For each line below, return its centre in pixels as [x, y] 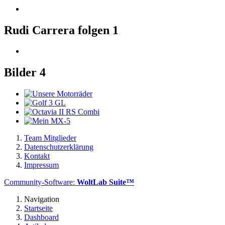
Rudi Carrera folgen [58, 30]
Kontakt [37, 156]
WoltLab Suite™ [105, 182]
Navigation [42, 199]
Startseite [38, 208]
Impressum [41, 165]
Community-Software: [40, 182]
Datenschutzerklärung [59, 147]
